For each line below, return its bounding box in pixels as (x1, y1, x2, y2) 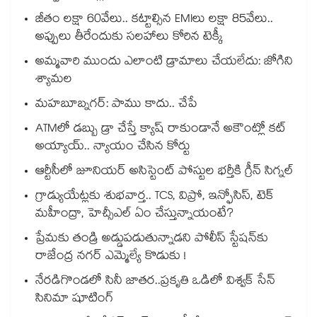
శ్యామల (35, 70, 72, 91)
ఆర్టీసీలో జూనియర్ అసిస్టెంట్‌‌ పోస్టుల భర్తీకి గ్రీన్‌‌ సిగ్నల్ (35, 162, 294, 183)
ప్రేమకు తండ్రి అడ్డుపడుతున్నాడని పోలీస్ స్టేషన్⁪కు (35, 229, 268, 250)
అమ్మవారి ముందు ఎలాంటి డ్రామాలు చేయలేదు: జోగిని (35, 52, 293, 74)
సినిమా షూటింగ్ (35, 289, 113, 311)
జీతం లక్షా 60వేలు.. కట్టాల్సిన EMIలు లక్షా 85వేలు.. (35, 10, 273, 31)
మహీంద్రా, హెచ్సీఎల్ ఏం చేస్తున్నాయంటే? (35, 204, 234, 226)
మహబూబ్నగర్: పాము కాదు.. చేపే (35, 95, 197, 116)
